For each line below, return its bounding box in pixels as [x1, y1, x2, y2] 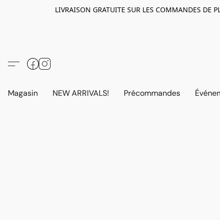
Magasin [8, 88, 38, 98]
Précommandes [124, 88, 180, 98]
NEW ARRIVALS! [53, 88, 109, 98]
